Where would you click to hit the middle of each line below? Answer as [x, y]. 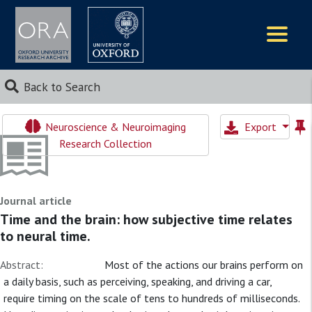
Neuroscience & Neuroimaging [114, 127]
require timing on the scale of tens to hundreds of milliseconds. [151, 298]
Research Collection [105, 143]
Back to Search [62, 87]
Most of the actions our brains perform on [204, 265]
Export [262, 127]
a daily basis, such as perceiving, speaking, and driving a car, [138, 281]
